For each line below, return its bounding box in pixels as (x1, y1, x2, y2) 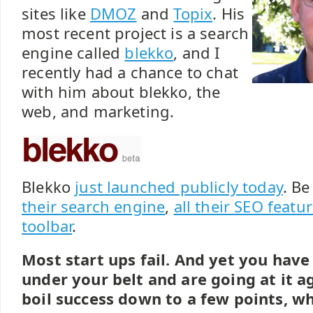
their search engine (22, 196, 166, 217)
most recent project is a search (22, 23, 249, 43)
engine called (22, 43, 125, 63)
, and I (173, 43, 220, 63)
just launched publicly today (75, 177, 283, 197)
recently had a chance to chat (22, 62, 238, 82)
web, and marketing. (22, 101, 175, 122)
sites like (22, 3, 90, 24)
